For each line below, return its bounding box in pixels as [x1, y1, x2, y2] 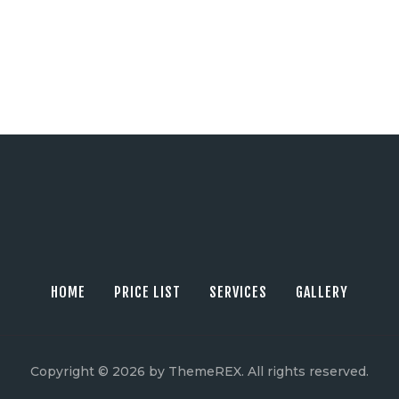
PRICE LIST [114, 283, 181, 302]
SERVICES [209, 283, 267, 302]
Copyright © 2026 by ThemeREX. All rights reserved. [30, 363, 369, 380]
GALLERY [296, 283, 348, 302]
